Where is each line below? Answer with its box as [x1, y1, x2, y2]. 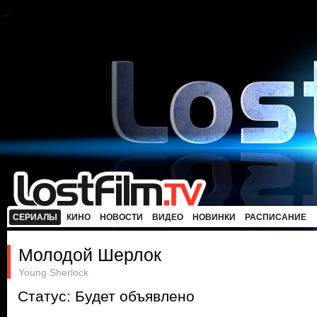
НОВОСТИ [100, 212, 143, 222]
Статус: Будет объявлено [18, 288, 195, 305]
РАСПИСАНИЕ [245, 212, 306, 222]
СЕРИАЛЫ [13, 212, 57, 222]
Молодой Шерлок [18, 245, 161, 265]
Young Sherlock [18, 267, 88, 278]
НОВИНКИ [192, 212, 236, 222]
